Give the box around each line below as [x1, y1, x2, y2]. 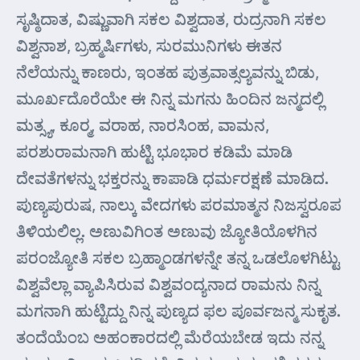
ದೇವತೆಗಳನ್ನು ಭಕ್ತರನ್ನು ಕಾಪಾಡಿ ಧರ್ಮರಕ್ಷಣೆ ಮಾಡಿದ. [16, 167, 329, 188]
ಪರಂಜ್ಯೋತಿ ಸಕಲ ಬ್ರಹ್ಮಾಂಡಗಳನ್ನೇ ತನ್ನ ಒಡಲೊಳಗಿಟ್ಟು [16, 247, 339, 268]
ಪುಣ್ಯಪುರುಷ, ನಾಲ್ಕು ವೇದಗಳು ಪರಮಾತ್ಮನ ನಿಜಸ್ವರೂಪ [16, 194, 342, 215]
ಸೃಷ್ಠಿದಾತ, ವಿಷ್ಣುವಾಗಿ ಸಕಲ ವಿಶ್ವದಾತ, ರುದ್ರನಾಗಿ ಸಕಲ [16, 8, 326, 29]
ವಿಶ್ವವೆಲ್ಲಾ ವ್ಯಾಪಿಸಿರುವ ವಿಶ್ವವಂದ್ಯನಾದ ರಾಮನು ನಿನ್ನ [16, 273, 320, 294]
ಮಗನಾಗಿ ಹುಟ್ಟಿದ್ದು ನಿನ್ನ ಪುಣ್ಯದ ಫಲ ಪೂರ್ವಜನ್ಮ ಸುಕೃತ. [16, 300, 341, 321]
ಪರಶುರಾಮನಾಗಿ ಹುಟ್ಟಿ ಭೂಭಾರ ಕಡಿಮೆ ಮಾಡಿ [16, 141, 292, 162]
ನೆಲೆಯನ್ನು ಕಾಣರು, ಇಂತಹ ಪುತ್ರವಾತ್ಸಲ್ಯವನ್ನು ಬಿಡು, [16, 61, 319, 82]
